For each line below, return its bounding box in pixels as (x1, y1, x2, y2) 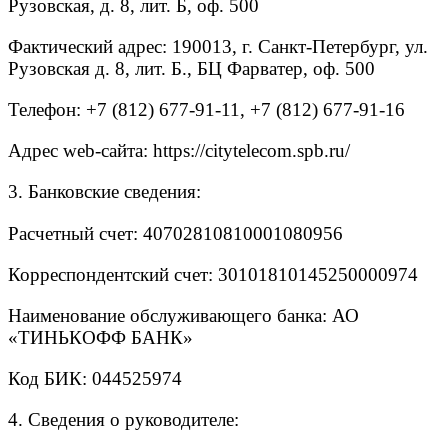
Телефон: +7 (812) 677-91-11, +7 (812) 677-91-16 (8, 99, 405, 121)
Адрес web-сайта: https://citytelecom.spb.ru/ (8, 140, 350, 162)
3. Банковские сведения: (8, 181, 201, 203)
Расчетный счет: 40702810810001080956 (8, 222, 343, 244)
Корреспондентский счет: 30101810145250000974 (8, 263, 418, 285)
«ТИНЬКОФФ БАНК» (8, 327, 193, 348)
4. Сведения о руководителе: (8, 409, 239, 431)
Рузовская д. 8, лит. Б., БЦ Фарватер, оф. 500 (8, 57, 375, 79)
